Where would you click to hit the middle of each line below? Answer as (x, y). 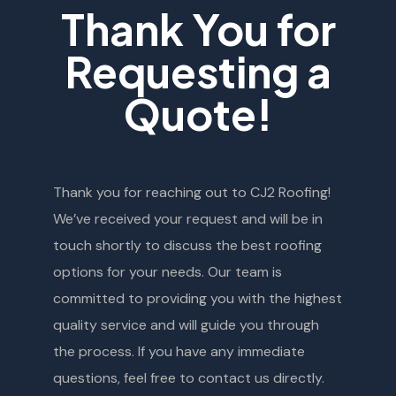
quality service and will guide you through (186, 325)
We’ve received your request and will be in (188, 219)
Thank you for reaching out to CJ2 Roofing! (192, 193)
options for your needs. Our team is (168, 272)
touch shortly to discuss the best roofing (187, 246)
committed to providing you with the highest (198, 299)
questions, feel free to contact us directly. (189, 378)
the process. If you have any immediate (179, 352)
